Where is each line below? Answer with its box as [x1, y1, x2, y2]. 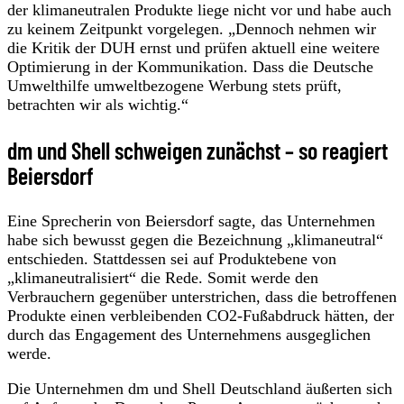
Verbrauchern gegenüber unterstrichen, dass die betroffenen [7, 287, 397, 306]
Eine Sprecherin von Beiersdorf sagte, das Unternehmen [7, 211, 375, 230]
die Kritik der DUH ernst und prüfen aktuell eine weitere [7, 38, 380, 57]
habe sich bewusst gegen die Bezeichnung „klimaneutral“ [7, 230, 383, 249]
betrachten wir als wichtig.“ [7, 95, 188, 114]
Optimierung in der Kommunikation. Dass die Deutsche [7, 57, 373, 76]
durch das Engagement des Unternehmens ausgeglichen [7, 325, 371, 344]
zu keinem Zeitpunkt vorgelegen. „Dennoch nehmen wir [7, 19, 376, 38]
